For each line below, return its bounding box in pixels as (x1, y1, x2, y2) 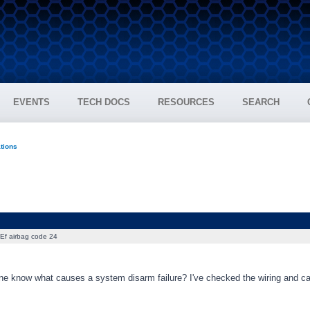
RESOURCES (158, 97, 215, 107)
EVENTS (13, 97, 50, 107)
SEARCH (242, 97, 280, 107)
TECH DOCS (77, 97, 130, 107)
